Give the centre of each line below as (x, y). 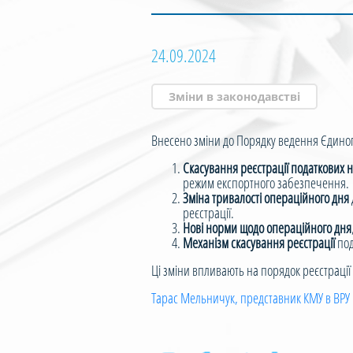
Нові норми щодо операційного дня (267, 228)
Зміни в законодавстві (234, 97)
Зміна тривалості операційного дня (266, 198)
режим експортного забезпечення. (266, 183)
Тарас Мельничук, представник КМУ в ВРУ (251, 298)
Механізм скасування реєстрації (259, 243)
